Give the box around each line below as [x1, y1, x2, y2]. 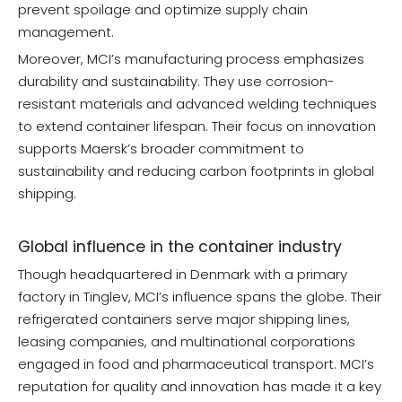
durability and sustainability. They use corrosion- [18, 72, 335, 92]
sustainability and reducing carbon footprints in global [18, 162, 374, 181]
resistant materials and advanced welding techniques [18, 94, 377, 114]
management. [18, 22, 114, 42]
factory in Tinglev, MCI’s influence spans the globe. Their [18, 287, 381, 307]
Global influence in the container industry [18, 236, 342, 258]
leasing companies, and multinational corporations [18, 332, 355, 352]
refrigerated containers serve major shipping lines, [18, 310, 350, 329]
